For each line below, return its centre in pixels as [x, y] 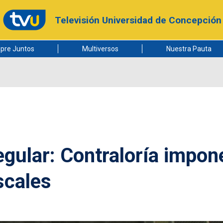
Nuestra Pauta [189, 49]
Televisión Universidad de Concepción [138, 20]
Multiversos [100, 49]
